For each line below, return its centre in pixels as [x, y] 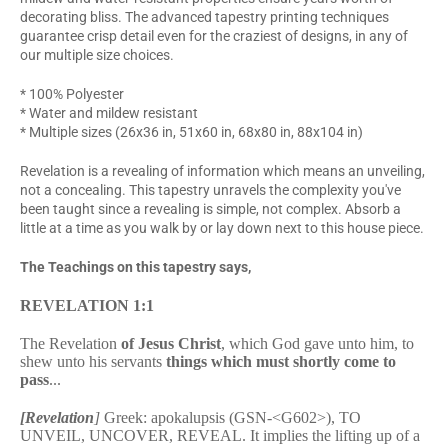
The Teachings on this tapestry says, [135, 266]
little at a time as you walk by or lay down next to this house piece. [222, 227]
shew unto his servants [93, 361]
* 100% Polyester [72, 93]
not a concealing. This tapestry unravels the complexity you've [210, 189]
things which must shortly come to [281, 361]
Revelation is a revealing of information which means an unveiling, [222, 170]
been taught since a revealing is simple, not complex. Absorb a [210, 208]
